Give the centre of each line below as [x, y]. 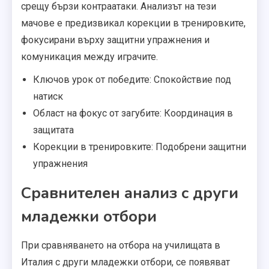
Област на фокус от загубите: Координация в [133, 113]
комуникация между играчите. [89, 57]
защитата [53, 130]
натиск [48, 97]
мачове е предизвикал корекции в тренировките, [133, 23]
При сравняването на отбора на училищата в [121, 246]
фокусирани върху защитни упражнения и [115, 40]
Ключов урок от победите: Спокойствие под [132, 80]
